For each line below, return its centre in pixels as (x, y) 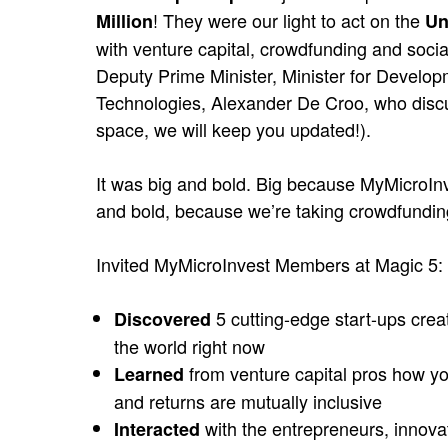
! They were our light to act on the (289, 20)
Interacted (157, 429)
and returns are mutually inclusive (248, 401)
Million (124, 21)
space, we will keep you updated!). (233, 129)
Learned (149, 374)
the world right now (189, 346)
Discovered (162, 319)
